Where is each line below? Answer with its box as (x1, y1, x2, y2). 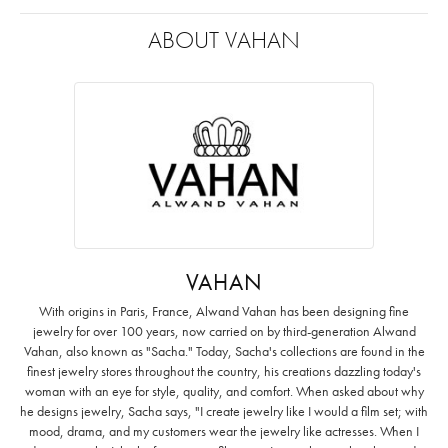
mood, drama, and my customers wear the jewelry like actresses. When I (29, 421, 419, 440)
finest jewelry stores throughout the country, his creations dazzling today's (27, 361, 421, 380)
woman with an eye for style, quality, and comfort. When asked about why (24, 381, 424, 400)
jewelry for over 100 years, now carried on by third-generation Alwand (32, 321, 416, 340)
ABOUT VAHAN (148, 23, 300, 55)
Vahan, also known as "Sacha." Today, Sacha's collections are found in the (23, 341, 425, 360)
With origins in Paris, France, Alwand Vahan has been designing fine (39, 301, 409, 320)
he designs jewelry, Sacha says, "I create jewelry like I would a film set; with (20, 401, 428, 420)
